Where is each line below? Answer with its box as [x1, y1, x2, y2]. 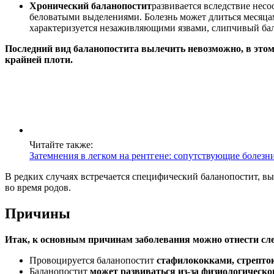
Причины [5, 205, 70, 221]
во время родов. [5, 182, 71, 193]
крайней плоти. [5, 54, 73, 65]
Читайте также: [29, 139, 93, 150]
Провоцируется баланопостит [29, 254, 157, 265]
